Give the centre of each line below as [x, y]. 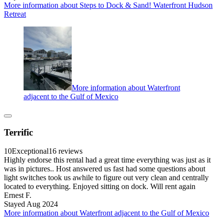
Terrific [18, 132]
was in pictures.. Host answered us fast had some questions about [105, 169]
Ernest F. [18, 195]
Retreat [15, 14]
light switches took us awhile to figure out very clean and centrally [106, 178]
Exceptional [30, 151]
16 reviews [66, 151]
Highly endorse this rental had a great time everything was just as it [107, 160]
